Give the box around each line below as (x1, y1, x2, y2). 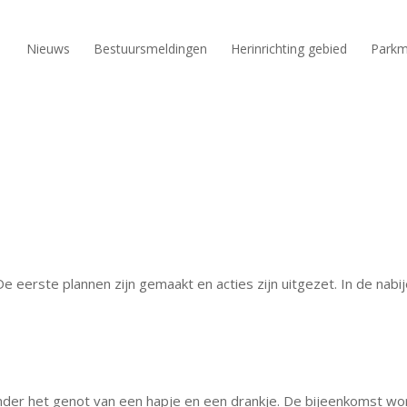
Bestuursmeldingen (94, 39, 207, 57)
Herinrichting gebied (231, 39, 347, 57)
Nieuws (26, 39, 70, 57)
